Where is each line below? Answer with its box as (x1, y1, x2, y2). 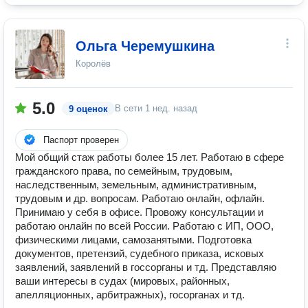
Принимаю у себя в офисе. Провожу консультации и (15, 206, 263, 218)
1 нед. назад (145, 103, 197, 113)
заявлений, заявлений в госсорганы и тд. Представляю (15, 261, 276, 273)
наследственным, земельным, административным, (15, 179, 256, 190)
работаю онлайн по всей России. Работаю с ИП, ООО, (15, 220, 274, 232)
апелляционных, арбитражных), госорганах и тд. (15, 289, 245, 300)
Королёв (76, 58, 111, 69)
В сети (115, 103, 145, 113)
